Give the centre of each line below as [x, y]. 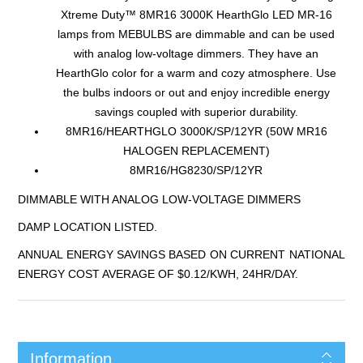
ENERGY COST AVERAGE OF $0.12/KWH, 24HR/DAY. [158, 273]
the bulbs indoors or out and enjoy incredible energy [196, 92]
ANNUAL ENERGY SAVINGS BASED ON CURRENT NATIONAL [181, 254]
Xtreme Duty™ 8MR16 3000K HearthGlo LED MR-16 [196, 14]
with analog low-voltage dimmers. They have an [196, 53]
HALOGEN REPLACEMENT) [196, 150]
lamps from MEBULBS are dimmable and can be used [196, 34]
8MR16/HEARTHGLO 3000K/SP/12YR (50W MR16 [196, 131]
